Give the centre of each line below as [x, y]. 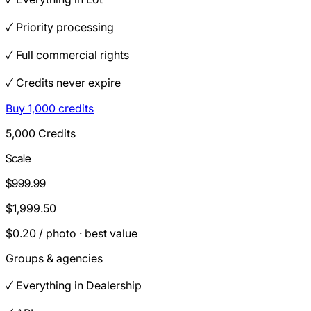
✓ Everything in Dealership [74, 285]
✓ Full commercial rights [67, 54]
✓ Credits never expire [63, 82]
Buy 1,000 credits [50, 108]
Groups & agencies [54, 258]
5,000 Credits [41, 133]
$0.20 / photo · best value [72, 233]
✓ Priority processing [60, 27]
